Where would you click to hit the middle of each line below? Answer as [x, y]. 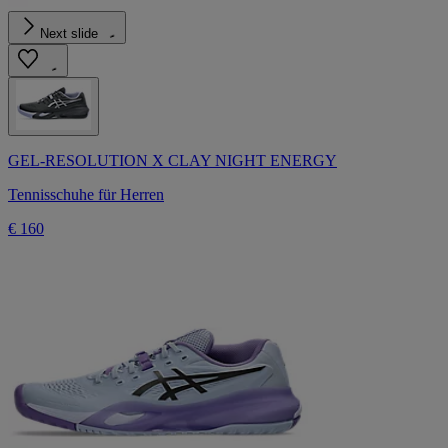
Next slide [69, 33]
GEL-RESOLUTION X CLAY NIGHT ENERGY [172, 160]
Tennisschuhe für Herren [86, 194]
